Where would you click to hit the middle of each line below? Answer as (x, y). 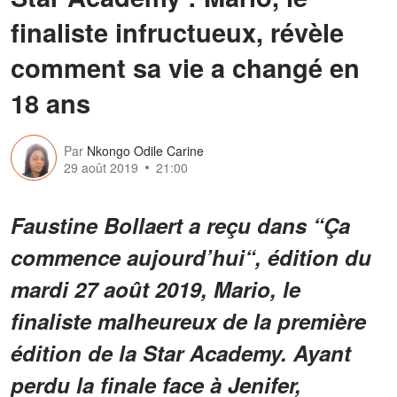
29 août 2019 (101, 168)
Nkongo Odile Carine (145, 151)
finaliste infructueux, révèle (177, 31)
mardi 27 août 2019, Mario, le (156, 288)
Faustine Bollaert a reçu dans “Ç (175, 225)
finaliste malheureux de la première (188, 320)
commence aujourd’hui (128, 257)
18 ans (51, 102)
